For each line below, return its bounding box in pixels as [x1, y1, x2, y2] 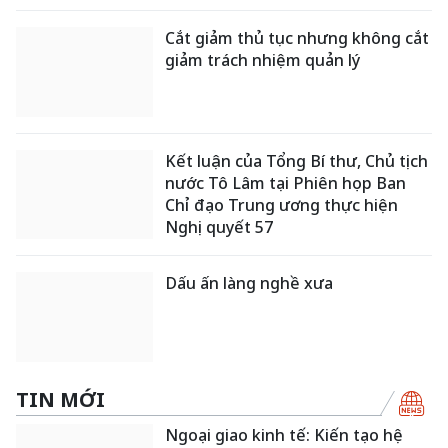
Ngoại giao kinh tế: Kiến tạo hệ [165, 423, 404, 446]
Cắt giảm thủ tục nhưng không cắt [165, 26, 430, 49]
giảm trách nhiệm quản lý [165, 48, 361, 71]
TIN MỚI [16, 385, 105, 413]
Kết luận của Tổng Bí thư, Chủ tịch [165, 149, 429, 172]
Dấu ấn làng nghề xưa [165, 272, 334, 295]
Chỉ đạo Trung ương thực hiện [165, 193, 399, 216]
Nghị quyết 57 [165, 215, 274, 238]
